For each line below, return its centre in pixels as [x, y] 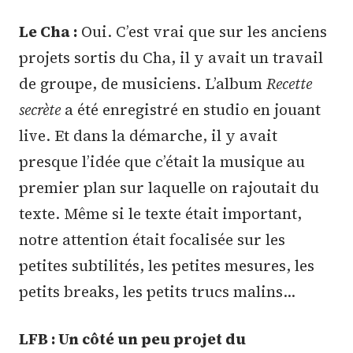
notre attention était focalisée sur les [152, 239]
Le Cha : [48, 31]
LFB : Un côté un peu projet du [132, 338]
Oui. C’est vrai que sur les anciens [202, 31]
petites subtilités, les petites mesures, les [167, 265]
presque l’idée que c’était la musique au [162, 161]
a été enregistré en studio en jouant [191, 109]
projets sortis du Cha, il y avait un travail [171, 57]
